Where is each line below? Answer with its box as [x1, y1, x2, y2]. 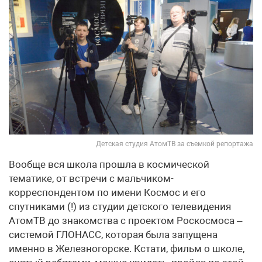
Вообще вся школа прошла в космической [9, 158, 209, 171]
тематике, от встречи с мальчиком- [9, 173, 174, 185]
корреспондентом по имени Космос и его [9, 187, 206, 199]
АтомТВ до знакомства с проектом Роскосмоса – [9, 215, 242, 227]
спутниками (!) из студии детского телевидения [9, 201, 231, 213]
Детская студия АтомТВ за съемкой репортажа [96, 140, 253, 149]
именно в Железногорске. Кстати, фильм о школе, [9, 243, 244, 255]
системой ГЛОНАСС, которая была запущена [9, 229, 218, 241]
